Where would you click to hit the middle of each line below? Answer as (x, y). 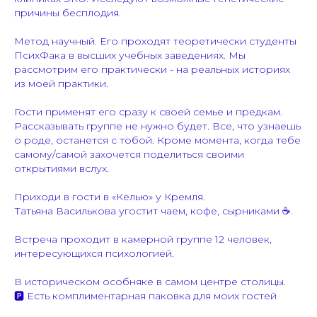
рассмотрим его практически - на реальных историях (152, 69)
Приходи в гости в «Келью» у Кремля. (110, 196)
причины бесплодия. (68, 12)
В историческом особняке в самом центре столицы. (150, 281)
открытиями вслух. (62, 168)
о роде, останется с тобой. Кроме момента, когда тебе (157, 140)
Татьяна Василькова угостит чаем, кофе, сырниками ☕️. (154, 211)
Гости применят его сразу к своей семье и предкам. (148, 111)
